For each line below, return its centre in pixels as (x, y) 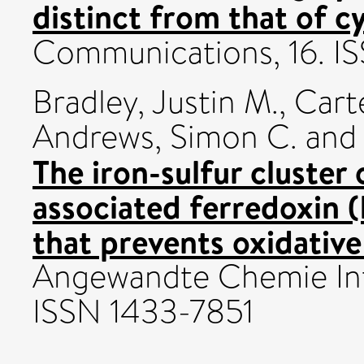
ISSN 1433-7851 (143, 311)
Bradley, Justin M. (156, 102)
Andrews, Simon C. (165, 136)
